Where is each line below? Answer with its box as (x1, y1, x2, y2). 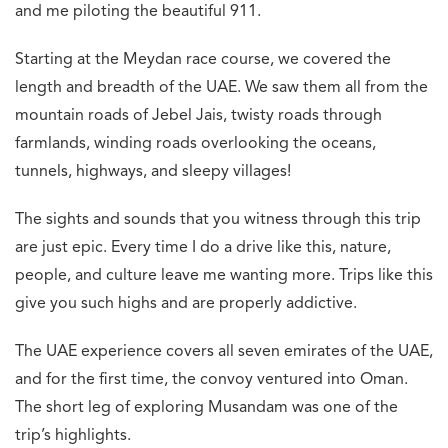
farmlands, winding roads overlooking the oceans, (15, 136, 376, 153)
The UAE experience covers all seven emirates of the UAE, (15, 344, 433, 361)
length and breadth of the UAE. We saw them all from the (15, 80, 428, 97)
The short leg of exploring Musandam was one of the (15, 400, 398, 417)
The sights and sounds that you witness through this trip (15, 212, 421, 229)
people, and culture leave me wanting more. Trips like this (15, 268, 433, 285)
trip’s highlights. (15, 428, 131, 445)
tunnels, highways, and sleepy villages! (15, 164, 291, 181)
